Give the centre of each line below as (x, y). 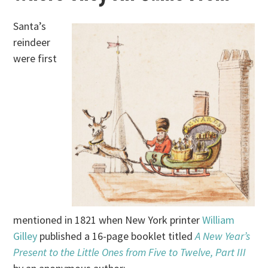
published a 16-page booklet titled (115, 236)
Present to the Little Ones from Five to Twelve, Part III (130, 252)
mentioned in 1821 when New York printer (108, 220)
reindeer (32, 42)
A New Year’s (223, 236)
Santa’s (30, 26)
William (219, 220)
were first (35, 59)
